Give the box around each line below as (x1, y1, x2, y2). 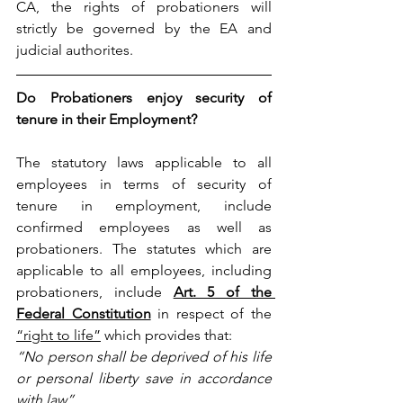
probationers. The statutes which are (16, 239, 272, 257)
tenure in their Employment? (16, 110, 197, 128)
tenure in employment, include (16, 196, 272, 214)
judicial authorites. (16, 40, 133, 58)
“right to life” (16, 326, 101, 344)
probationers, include (16, 282, 174, 300)
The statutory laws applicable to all (16, 153, 272, 171)
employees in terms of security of (16, 175, 272, 193)
